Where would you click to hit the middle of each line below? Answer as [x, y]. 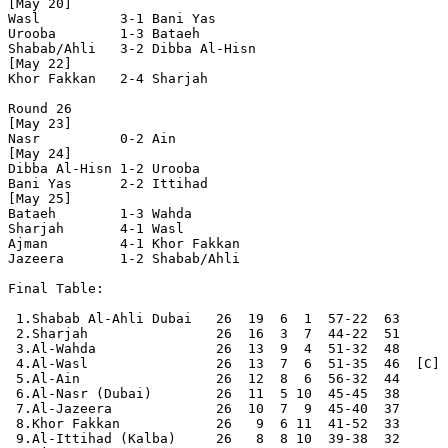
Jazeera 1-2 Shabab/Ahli [136, 259]
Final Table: [56, 289]
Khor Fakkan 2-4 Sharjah [136, 79]
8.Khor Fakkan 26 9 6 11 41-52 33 [204, 424]
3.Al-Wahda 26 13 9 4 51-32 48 [204, 349]
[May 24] [40, 154]
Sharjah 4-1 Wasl [136, 229]
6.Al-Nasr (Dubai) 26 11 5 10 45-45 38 [204, 394]
